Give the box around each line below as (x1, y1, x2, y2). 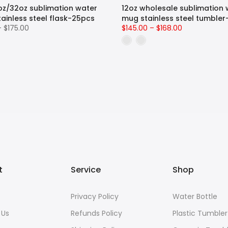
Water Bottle (173, 191, 217, 202)
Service (71, 164, 101, 176)
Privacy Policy (71, 191, 119, 202)
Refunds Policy (71, 208, 122, 218)
